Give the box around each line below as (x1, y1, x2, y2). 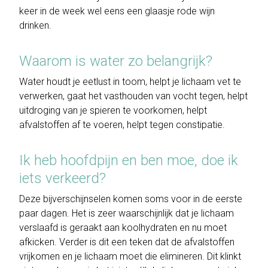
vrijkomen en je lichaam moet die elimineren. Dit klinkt (19, 251, 241, 263)
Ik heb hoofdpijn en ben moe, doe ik (19, 152, 238, 169)
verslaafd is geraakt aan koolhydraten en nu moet (19, 222, 227, 234)
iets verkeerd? (19, 170, 106, 187)
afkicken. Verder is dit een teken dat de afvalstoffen (19, 236, 234, 248)
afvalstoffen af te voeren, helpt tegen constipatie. (19, 119, 225, 131)
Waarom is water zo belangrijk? (19, 53, 212, 70)
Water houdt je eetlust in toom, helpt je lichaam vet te (19, 76, 241, 88)
